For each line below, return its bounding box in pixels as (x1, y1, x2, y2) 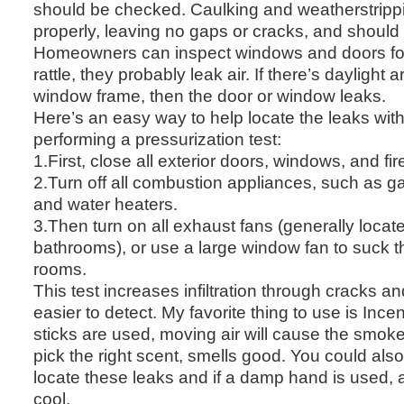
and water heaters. (33, 193, 178, 214)
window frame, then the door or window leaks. (33, 85, 386, 106)
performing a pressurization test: (33, 128, 281, 149)
